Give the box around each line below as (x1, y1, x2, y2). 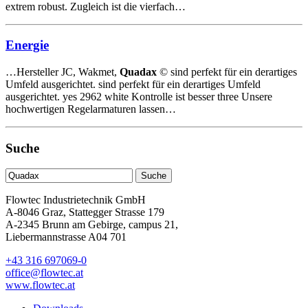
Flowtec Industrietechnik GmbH (5, 194, 146, 206)
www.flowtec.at (5, 279, 75, 291)
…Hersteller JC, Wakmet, (5, 65, 120, 78)
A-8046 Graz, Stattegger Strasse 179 (5, 206, 164, 219)
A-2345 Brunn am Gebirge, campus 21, (5, 219, 178, 231)
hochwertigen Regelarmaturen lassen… (5, 102, 176, 115)
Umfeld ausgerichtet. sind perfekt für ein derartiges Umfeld (5, 78, 261, 90)
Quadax (120, 65, 157, 78)
